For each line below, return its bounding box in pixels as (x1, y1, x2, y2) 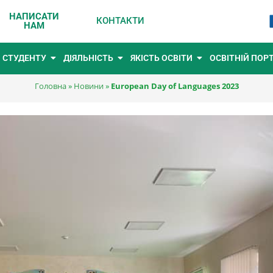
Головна (34, 80, 66, 91)
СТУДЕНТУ (2, 52, 46, 63)
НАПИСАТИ (9, 10, 59, 22)
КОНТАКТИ (96, 15, 144, 27)
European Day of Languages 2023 (110, 80, 239, 91)
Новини (73, 80, 104, 91)
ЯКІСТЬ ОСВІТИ (130, 52, 193, 63)
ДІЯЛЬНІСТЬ (63, 52, 113, 63)
